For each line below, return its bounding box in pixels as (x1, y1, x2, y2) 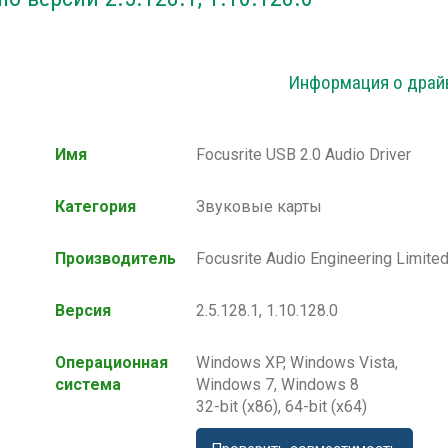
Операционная (55, 353, 168, 373)
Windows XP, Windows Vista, (196, 353, 398, 373)
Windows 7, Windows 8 (196, 375, 359, 395)
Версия (55, 301, 111, 321)
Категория (55, 197, 136, 217)
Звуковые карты (196, 197, 322, 217)
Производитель (55, 249, 176, 269)
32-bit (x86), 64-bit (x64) (196, 397, 367, 417)
